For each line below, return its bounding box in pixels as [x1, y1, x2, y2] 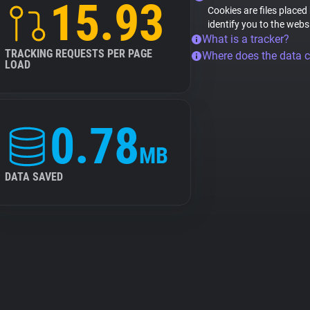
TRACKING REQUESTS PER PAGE [5, 47, 152, 60]
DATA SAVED [5, 170, 63, 183]
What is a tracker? [202, 33, 289, 46]
